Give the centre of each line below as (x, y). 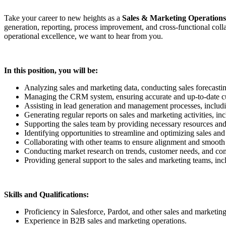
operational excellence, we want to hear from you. (83, 36)
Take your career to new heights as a (62, 18)
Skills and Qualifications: (46, 194)
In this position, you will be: (51, 70)
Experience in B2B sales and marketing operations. (105, 220)
